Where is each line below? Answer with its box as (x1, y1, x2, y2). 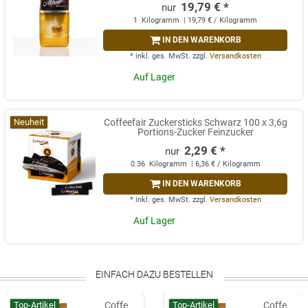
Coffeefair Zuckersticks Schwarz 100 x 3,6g (103, 117, 287, 129)
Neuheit (14, 117, 45, 128)
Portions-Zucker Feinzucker (137, 126, 254, 138)
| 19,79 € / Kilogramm (181, 16, 257, 25)
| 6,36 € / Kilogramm (188, 159, 261, 169)
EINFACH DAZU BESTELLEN (95, 269, 213, 280)
